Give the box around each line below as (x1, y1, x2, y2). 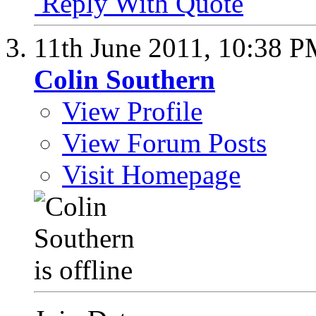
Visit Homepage (62, 159, 241, 190)
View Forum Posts (62, 128, 267, 158)
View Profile (62, 96, 202, 126)
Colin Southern (34, 64, 215, 95)
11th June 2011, (34, 32, 218, 63)
